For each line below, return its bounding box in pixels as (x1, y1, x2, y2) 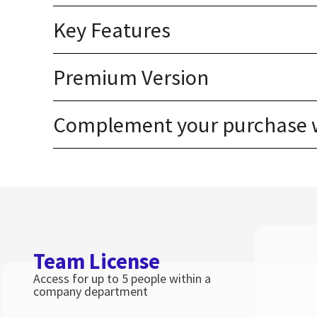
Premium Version (52, 63, 209, 91)
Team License (33, 247, 160, 275)
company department (33, 282, 148, 299)
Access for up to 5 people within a (33, 270, 211, 287)
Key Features (52, 16, 171, 43)
